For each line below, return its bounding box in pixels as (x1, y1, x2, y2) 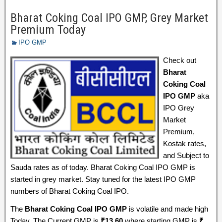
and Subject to (163, 151, 209, 160)
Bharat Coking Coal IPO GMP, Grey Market (10, 11, 208, 25)
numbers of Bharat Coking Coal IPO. (10, 187, 129, 195)
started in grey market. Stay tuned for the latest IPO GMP (10, 175, 196, 183)
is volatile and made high (127, 205, 208, 213)
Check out (163, 56, 196, 64)
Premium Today (10, 23, 86, 37)
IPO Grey (163, 104, 194, 112)
